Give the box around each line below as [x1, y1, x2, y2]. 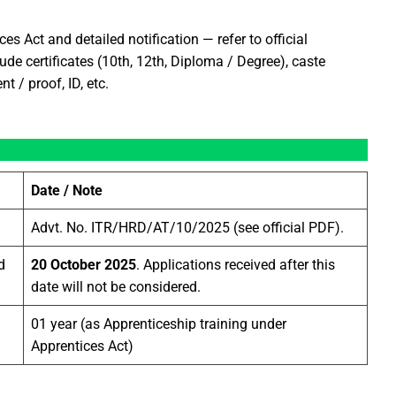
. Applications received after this [136, 256, 335, 274]
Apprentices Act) [31, 338, 133, 355]
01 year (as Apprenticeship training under [31, 316, 286, 333]
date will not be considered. [31, 278, 201, 296]
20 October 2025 [31, 256, 136, 274]
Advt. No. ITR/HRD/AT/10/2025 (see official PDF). [31, 219, 344, 237]
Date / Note [31, 182, 103, 200]
